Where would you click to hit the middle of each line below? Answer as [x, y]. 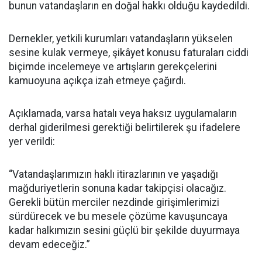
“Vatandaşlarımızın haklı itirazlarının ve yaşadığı [113, 174]
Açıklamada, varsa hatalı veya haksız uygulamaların [123, 113]
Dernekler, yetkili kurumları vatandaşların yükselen [121, 38]
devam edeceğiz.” [49, 244]
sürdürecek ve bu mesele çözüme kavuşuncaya [118, 216]
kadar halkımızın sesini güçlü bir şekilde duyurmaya [124, 230]
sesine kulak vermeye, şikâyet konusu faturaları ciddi [129, 52]
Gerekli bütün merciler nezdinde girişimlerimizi [114, 202]
